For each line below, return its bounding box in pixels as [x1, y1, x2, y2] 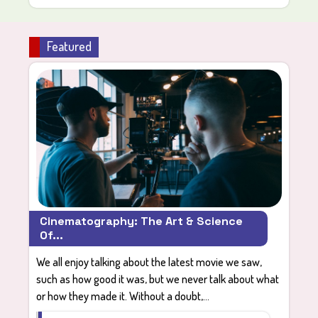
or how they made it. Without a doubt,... [36, 289, 210, 304]
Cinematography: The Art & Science [40, 214, 243, 229]
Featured [47, 38, 92, 54]
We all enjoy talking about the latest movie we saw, [36, 255, 263, 270]
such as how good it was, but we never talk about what [36, 272, 280, 287]
